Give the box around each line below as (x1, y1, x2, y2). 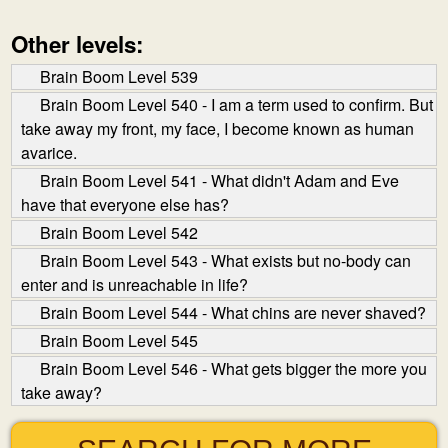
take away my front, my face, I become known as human (21, 117, 414, 140)
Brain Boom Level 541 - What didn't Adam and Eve (40, 169, 399, 192)
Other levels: (11, 28, 143, 60)
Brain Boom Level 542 (40, 221, 198, 244)
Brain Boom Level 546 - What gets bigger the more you (40, 357, 427, 380)
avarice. (21, 141, 77, 164)
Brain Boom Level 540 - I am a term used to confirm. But (40, 93, 433, 116)
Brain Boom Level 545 (40, 329, 198, 352)
